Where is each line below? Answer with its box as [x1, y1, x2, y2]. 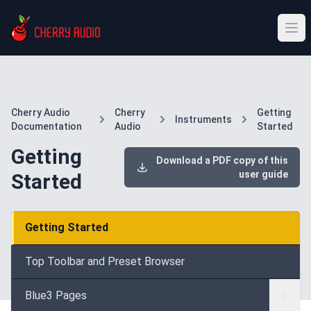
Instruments [174, 114, 232, 125]
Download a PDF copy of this [152, 155, 288, 166]
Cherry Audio [11, 107, 70, 118]
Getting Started [25, 221, 108, 234]
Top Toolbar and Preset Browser [25, 255, 185, 268]
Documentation [11, 121, 82, 132]
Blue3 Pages [25, 289, 87, 302]
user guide [239, 169, 288, 180]
